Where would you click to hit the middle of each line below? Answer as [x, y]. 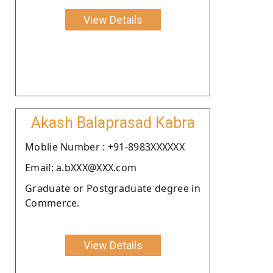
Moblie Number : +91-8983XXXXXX [105, 147]
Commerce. [52, 203]
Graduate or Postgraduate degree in [113, 188]
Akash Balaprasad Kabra [113, 122]
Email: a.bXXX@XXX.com [81, 167]
